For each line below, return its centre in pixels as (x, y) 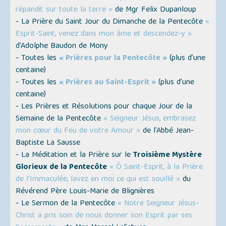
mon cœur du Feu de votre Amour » (78, 131)
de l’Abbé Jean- (167, 131)
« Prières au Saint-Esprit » (108, 83)
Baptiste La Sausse (48, 144)
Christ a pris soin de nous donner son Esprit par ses (104, 216)
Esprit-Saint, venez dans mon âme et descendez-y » (104, 35)
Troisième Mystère (168, 156)
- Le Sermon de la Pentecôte (67, 204)
